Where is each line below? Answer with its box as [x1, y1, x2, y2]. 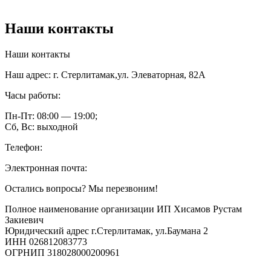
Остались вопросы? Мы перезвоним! [5, 183, 158, 194]
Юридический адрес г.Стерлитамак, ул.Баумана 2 [5, 226, 208, 237]
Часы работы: [5, 90, 60, 101]
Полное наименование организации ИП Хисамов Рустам [5, 204, 242, 215]
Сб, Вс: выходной [5, 122, 78, 132]
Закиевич [5, 215, 44, 226]
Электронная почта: [5, 163, 87, 174]
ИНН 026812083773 [5, 237, 87, 247]
